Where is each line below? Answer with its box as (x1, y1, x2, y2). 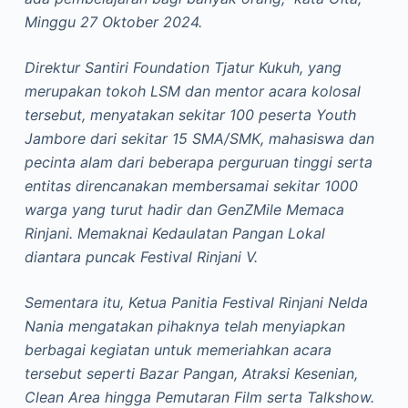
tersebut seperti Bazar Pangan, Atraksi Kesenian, (24, 364, 358, 382)
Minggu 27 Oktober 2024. (24, 13, 202, 31)
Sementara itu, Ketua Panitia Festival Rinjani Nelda (24, 293, 368, 311)
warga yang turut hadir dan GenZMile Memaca (24, 200, 344, 219)
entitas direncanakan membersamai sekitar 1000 (24, 177, 358, 195)
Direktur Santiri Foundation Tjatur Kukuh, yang (24, 58, 342, 76)
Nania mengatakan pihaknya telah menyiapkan (24, 317, 345, 335)
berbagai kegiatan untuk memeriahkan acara (24, 341, 331, 359)
